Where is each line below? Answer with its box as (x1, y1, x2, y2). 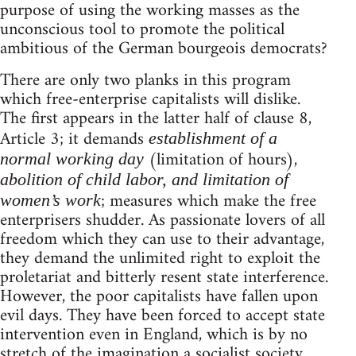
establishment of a (149, 127, 277, 148)
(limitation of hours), (144, 144, 297, 176)
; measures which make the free (101, 185, 316, 217)
